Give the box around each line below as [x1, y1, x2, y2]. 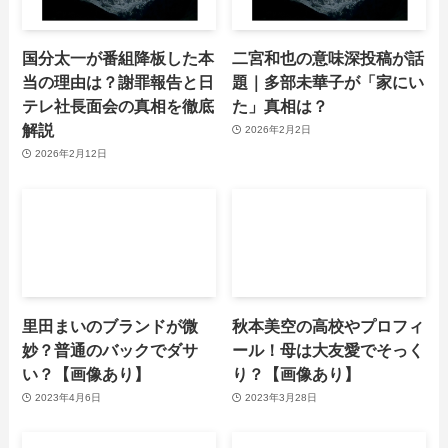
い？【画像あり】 [22, 364, 151, 383]
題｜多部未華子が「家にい [232, 72, 425, 91]
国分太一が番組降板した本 [22, 48, 215, 67]
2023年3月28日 [244, 392, 317, 404]
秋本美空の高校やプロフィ [232, 316, 425, 335]
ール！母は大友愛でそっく [232, 340, 425, 359]
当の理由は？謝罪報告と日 [22, 72, 215, 91]
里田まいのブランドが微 [22, 316, 199, 335]
